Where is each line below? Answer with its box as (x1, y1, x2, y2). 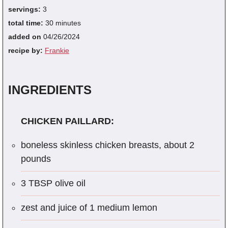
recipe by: (8, 46, 45, 54)
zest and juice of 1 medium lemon (21, 202, 157, 213)
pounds (21, 153, 51, 164)
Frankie (45, 46, 69, 54)
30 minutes (45, 18, 81, 27)
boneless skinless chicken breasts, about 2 (21, 139, 194, 150)
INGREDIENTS (8, 82, 92, 97)
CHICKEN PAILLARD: (21, 116, 114, 126)
